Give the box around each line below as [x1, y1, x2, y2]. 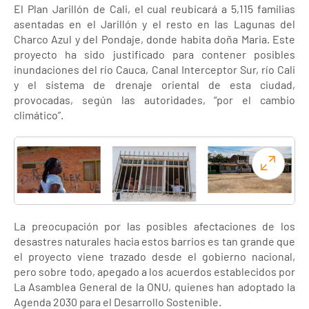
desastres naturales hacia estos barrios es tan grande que [14, 235, 295, 248]
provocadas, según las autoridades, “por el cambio [14, 93, 295, 106]
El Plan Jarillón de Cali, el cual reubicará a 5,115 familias [14, 2, 295, 15]
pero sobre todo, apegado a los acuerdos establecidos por [14, 265, 295, 278]
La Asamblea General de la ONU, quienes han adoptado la [14, 280, 295, 293]
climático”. [14, 108, 63, 121]
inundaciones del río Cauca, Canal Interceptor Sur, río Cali [14, 63, 295, 76]
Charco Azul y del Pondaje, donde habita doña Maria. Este [14, 32, 295, 46]
